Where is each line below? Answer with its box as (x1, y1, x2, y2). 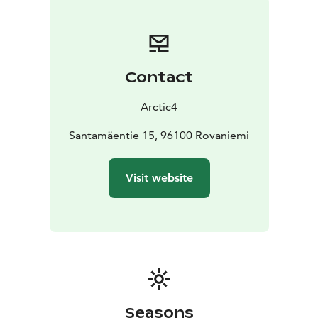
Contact (125, 67, 193, 87)
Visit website (125, 170, 193, 185)
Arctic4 (141, 99, 177, 114)
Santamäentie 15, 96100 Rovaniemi (69, 128, 249, 142)
